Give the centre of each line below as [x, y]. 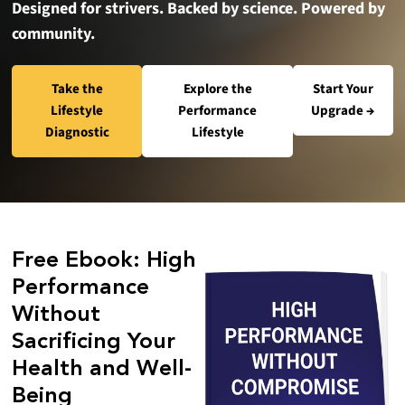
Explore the [217, 89]
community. [54, 34]
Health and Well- [102, 370]
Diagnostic [77, 133]
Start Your [343, 89]
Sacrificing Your [94, 343]
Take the [77, 89]
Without [57, 316]
